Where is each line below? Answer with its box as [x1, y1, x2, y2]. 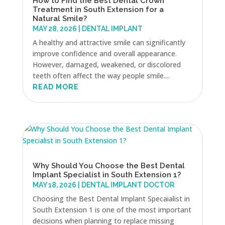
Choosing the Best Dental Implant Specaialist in [32, 194, 190, 204]
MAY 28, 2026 [32, 24, 77, 33]
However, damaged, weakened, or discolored [32, 59, 181, 69]
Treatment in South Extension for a [32, 5, 164, 14]
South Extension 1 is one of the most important [32, 205, 191, 215]
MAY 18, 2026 [32, 181, 76, 189]
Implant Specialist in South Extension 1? [32, 170, 181, 180]
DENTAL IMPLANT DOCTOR [81, 181, 174, 189]
